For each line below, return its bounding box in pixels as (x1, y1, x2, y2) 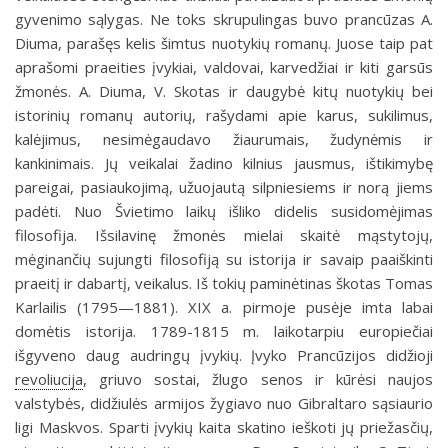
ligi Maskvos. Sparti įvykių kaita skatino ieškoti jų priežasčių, (15, 417, 433, 437)
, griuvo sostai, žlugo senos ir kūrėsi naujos (83, 369, 433, 389)
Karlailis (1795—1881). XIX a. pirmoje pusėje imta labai (15, 297, 433, 317)
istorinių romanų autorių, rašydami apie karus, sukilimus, (15, 105, 433, 125)
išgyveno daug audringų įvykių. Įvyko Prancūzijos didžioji (15, 345, 433, 365)
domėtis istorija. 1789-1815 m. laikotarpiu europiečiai (15, 321, 433, 341)
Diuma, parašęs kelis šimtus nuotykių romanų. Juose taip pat (15, 33, 433, 53)
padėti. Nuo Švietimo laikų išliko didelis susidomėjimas (15, 201, 433, 221)
